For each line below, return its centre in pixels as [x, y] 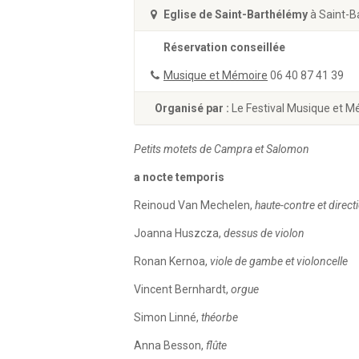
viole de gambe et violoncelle [279, 261]
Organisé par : [193, 108]
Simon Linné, [167, 317]
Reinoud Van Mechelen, [194, 205]
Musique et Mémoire [216, 75]
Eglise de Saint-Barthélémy [236, 14]
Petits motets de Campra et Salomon [222, 149]
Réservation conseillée [224, 47]
